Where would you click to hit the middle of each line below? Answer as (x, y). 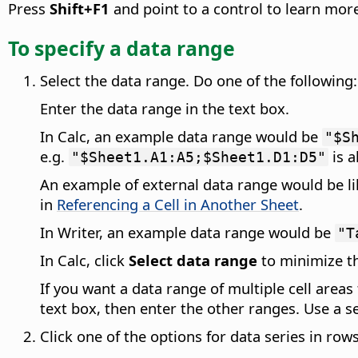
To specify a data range (121, 48)
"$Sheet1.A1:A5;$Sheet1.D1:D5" (199, 157)
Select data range (193, 261)
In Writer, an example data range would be (187, 233)
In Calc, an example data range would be (181, 137)
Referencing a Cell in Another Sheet (178, 205)
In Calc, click (84, 261)
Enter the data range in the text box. (165, 109)
